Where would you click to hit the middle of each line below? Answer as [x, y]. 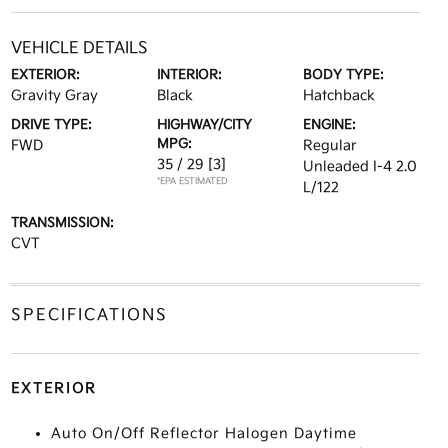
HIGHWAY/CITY [204, 124]
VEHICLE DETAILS [79, 48]
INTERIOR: [189, 74]
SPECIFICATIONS [89, 315]
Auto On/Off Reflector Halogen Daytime [203, 433]
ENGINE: [330, 124]
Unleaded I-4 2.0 [360, 166]
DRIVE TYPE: [51, 124]
